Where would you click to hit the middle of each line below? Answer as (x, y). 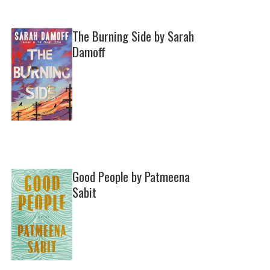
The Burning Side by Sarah (133, 36)
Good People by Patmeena (131, 176)
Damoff (89, 52)
